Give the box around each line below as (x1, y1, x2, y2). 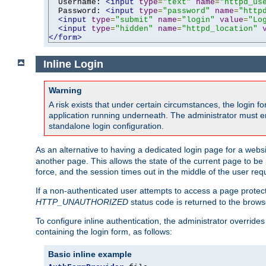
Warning (49, 85, 82, 96)
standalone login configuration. (49, 121, 164, 131)
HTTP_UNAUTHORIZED (36, 197, 128, 207)
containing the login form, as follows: (36, 227, 172, 237)
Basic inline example (48, 249, 132, 259)
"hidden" (115, 24, 153, 33)
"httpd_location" (182, 24, 258, 33)
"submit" (115, 15, 153, 24)
